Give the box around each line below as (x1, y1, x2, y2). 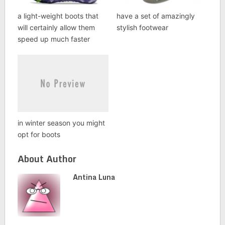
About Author (17, 151, 76, 166)
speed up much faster (17, 35, 90, 44)
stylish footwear (116, 23, 168, 32)
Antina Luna (72, 171, 115, 183)
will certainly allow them (17, 23, 95, 32)
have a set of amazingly (116, 12, 195, 21)
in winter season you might (17, 118, 105, 127)
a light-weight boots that (17, 12, 98, 21)
